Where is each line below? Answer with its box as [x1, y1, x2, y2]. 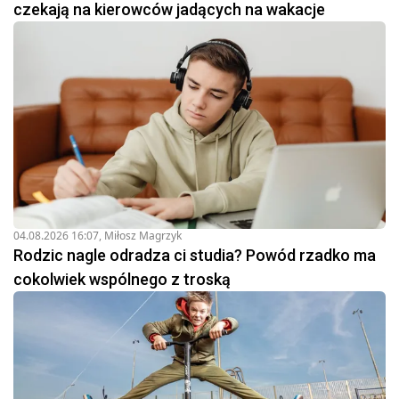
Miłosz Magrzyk [104, 228, 182, 244]
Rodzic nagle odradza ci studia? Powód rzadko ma [13, 246, 376, 265]
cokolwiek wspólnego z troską [13, 270, 231, 289]
